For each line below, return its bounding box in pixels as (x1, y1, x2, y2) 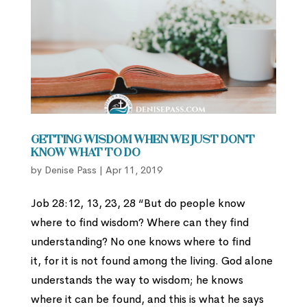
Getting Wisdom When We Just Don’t (30, 134, 255, 146)
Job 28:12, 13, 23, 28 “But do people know (30, 195, 245, 210)
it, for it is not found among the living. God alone (30, 253, 273, 268)
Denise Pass (44, 163, 97, 176)
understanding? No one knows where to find (30, 234, 251, 249)
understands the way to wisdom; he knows (30, 272, 243, 287)
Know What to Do (30, 147, 140, 159)
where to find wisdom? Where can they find (30, 214, 249, 230)
